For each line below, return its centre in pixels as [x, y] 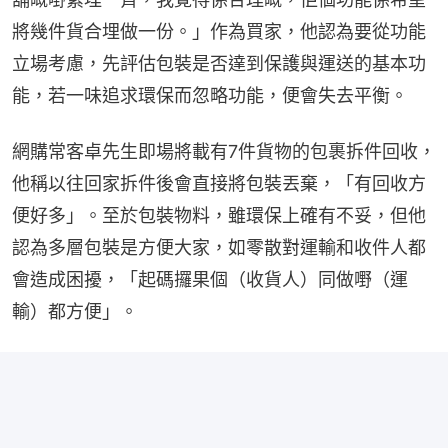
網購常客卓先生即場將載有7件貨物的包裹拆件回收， [224, 151]
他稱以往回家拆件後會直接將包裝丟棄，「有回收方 [219, 183]
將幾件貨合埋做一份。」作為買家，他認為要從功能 [219, 31]
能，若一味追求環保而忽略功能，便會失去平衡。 [210, 95]
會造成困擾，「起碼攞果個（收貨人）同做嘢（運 [210, 279]
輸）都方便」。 [75, 311]
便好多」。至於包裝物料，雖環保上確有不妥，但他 [219, 215]
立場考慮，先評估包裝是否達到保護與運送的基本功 [219, 63]
